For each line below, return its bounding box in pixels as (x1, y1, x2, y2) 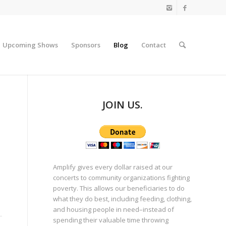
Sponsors (71, 40, 100, 49)
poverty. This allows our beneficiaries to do (53, 184, 185, 193)
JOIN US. (102, 98, 143, 111)
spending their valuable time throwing (53, 215, 169, 224)
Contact (141, 40, 166, 49)
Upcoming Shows (3, 40, 58, 49)
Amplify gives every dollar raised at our (53, 162, 173, 172)
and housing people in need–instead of (53, 205, 175, 214)
